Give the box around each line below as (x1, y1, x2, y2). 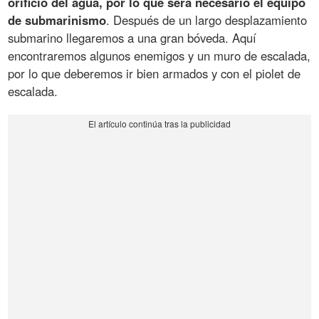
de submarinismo (8, 11, 107, 28)
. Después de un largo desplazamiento (106, 11, 308, 28)
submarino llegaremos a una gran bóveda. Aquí (8, 28, 257, 46)
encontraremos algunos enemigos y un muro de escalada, (8, 46, 311, 64)
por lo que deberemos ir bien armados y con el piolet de (8, 64, 301, 82)
